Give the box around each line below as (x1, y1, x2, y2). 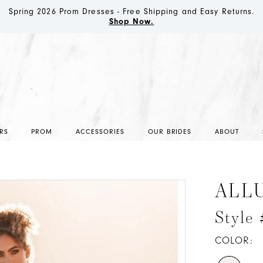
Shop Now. (109, 17, 154, 26)
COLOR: (214, 235, 254, 247)
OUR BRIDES (147, 127, 192, 136)
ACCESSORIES (76, 127, 124, 136)
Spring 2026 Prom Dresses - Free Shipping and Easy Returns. (8, 6, 255, 16)
